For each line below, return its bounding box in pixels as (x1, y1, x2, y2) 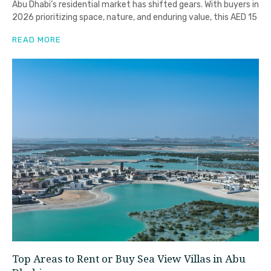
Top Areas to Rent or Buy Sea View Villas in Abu (12, 251, 246, 269)
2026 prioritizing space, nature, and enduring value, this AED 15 (12, 11, 257, 22)
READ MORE (12, 34, 61, 44)
